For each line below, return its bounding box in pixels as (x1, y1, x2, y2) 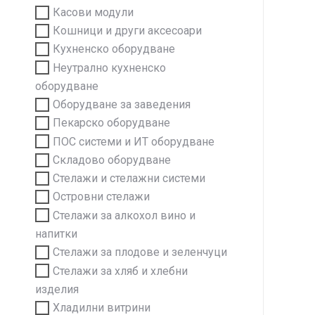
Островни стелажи (53, 190, 150, 204)
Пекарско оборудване (53, 116, 170, 130)
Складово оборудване (53, 153, 171, 167)
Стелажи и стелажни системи (53, 172, 205, 186)
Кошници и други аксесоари (53, 24, 202, 38)
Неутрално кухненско (53, 60, 166, 75)
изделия (35, 283, 79, 297)
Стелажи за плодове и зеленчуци (53, 245, 227, 259)
